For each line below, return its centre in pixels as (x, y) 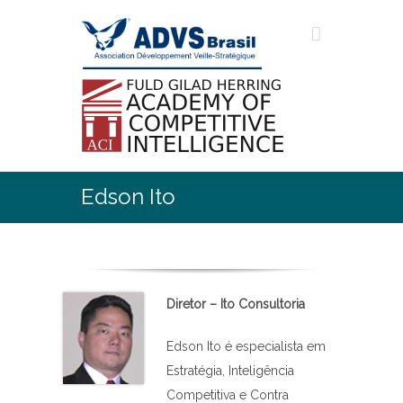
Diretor (188, 304)
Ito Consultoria (261, 304)
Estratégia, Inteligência (230, 371)
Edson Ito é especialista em (246, 347)
